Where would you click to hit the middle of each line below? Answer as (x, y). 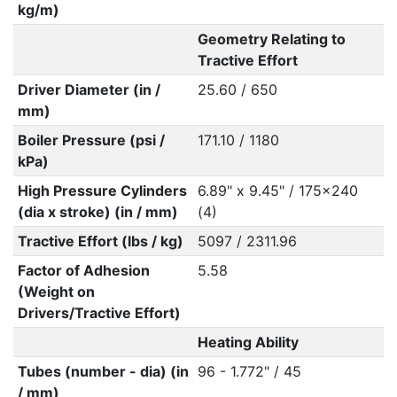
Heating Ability (248, 342)
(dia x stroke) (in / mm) (97, 212)
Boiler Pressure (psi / (91, 140)
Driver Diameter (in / (89, 90)
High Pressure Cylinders (102, 191)
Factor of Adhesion (83, 270)
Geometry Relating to (271, 39)
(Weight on (56, 292)
